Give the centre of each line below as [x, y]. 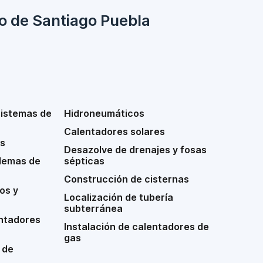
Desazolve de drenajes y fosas [136, 150]
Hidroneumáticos [104, 113]
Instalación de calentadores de [137, 227]
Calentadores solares [115, 131]
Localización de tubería [119, 197]
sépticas [85, 161]
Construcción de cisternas [127, 179]
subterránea [94, 208]
